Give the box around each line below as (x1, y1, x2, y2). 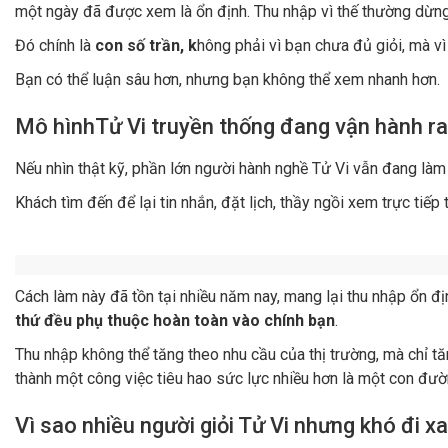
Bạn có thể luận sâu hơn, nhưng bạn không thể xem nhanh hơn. (15, 69, 440, 89)
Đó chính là (15, 35, 95, 55)
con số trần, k (95, 35, 197, 55)
